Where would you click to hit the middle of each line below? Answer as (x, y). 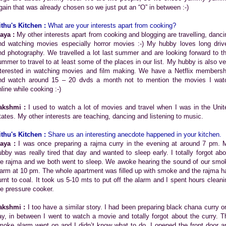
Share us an (66, 134)
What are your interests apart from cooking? (111, 25)
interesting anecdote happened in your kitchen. (152, 134)
